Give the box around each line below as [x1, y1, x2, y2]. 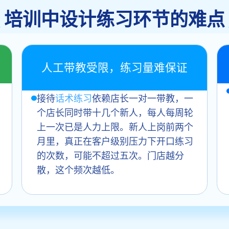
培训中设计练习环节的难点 [4, 5, 225, 32]
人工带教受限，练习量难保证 [41, 59, 188, 76]
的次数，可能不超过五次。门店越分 [36, 148, 184, 162]
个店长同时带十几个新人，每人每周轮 [36, 105, 193, 119]
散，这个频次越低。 [36, 162, 120, 176]
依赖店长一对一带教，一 [91, 90, 193, 104]
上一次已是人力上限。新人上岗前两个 [36, 119, 193, 133]
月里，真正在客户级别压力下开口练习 [36, 133, 193, 147]
